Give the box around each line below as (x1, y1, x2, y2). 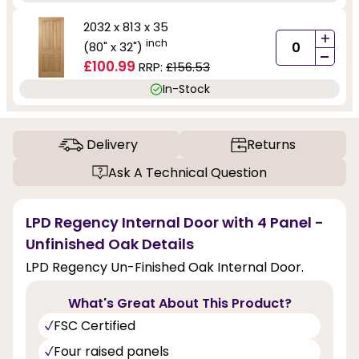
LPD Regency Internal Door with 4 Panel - (26, 212, 324, 233)
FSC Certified (54, 317, 135, 336)
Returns (246, 135, 296, 155)
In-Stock (162, 80, 210, 97)
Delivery (86, 135, 138, 155)
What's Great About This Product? (67, 294, 292, 313)
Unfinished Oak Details (26, 234, 194, 255)
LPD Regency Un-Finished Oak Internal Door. (26, 258, 304, 277)
